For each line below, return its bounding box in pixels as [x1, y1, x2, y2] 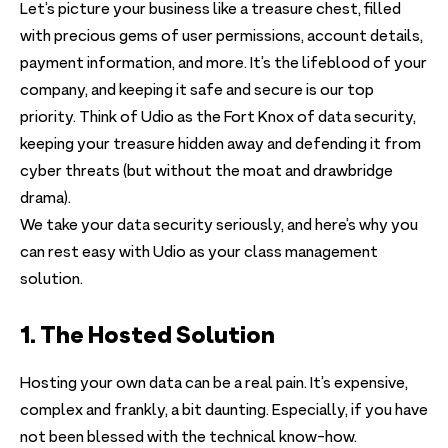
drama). [20, 188, 74, 211]
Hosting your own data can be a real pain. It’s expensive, [20, 373, 408, 396]
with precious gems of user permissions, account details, [20, 26, 423, 49]
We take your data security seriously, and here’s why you [20, 215, 418, 238]
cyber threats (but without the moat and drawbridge [20, 161, 393, 184]
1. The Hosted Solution [20, 320, 279, 350]
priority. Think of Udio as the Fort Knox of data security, [20, 107, 416, 130]
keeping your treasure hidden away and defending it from [20, 134, 421, 157]
